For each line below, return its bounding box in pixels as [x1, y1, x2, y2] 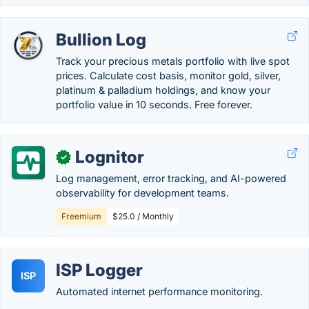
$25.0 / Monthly [112, 211, 174, 221]
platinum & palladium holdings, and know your [56, 84, 270, 96]
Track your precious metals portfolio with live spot [56, 55, 290, 67]
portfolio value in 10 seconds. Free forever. [56, 99, 252, 110]
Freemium [61, 211, 101, 221]
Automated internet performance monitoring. [56, 286, 263, 297]
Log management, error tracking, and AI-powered [56, 172, 286, 184]
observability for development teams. [56, 187, 229, 199]
